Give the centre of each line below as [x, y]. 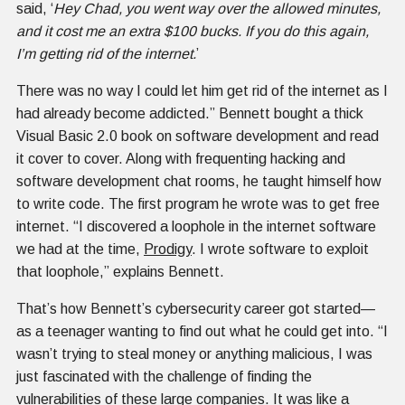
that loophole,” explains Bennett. [120, 271]
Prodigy [168, 249]
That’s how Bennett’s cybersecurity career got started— [196, 308]
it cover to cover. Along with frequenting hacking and [181, 158]
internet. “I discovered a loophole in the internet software [196, 226]
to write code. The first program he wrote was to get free [198, 203]
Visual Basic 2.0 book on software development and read [198, 136]
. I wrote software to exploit [280, 249]
